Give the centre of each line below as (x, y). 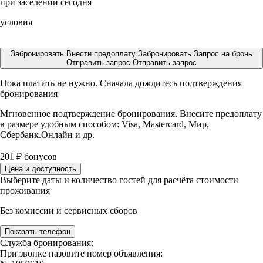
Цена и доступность (41, 169)
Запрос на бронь (223, 54)
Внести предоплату (102, 54)
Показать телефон (38, 232)
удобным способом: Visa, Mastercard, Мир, (125, 124)
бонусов (39, 156)
